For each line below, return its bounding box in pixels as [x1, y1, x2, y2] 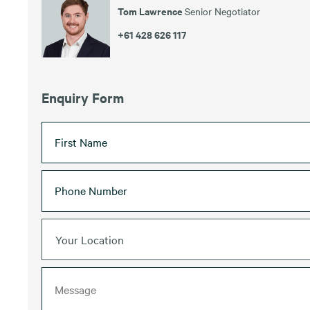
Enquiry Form [42, 88, 124, 107]
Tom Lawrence [118, 3, 185, 19]
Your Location [55, 231, 124, 247]
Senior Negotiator [185, 4, 260, 19]
